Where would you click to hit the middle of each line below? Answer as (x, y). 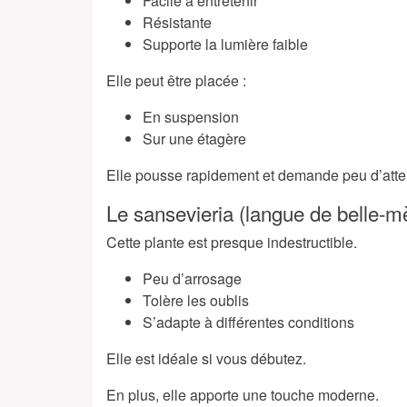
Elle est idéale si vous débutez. (206, 359)
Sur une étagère (194, 139)
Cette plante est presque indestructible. (232, 243)
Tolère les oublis (196, 301)
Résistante (177, 23)
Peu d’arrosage (192, 279)
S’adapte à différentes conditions (248, 323)
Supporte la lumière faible (225, 45)
